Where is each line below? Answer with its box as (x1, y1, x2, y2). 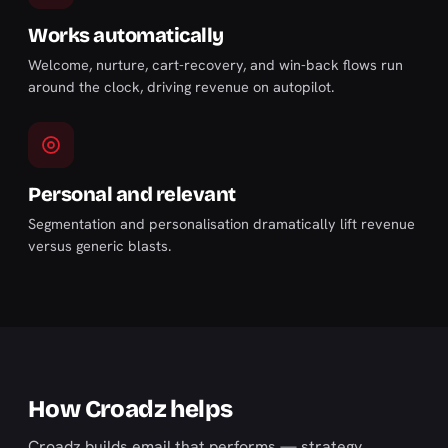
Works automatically (28, 23, 224, 47)
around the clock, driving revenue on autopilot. (28, 77, 334, 96)
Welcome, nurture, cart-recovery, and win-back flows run (28, 55, 403, 74)
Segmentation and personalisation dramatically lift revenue (28, 214, 415, 233)
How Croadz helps (28, 395, 233, 423)
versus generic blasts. (28, 236, 171, 255)
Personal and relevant (28, 182, 236, 206)
